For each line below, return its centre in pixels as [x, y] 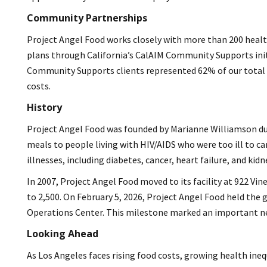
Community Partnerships [87, 18]
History [44, 107]
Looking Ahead [63, 233]
